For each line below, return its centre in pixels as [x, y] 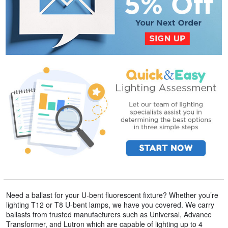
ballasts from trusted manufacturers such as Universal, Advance [109, 215]
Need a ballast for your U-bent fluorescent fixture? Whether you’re [112, 195]
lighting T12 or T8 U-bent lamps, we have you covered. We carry [110, 205]
